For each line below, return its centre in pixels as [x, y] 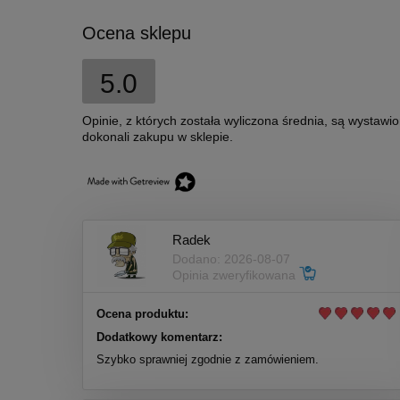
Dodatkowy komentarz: [159, 337]
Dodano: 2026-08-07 [231, 258]
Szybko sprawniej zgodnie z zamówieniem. [208, 360]
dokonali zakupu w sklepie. [158, 137]
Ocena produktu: [142, 314]
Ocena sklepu [137, 33]
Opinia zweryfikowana [236, 275]
